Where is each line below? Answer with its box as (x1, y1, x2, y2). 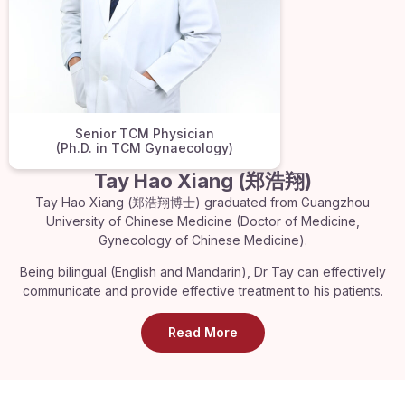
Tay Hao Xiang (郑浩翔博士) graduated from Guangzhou (35, 193, 370, 210)
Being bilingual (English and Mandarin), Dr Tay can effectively (19, 263, 386, 279)
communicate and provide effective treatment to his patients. (22, 282, 383, 298)
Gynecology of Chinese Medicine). (98, 231, 307, 248)
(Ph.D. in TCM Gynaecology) (55, 139, 233, 155)
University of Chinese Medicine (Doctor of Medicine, (45, 212, 360, 229)
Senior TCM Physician (74, 125, 214, 141)
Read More (167, 325, 238, 341)
